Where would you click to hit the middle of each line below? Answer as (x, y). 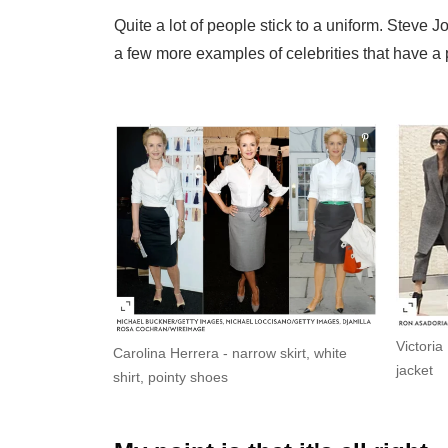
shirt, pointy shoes (170, 376)
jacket (415, 370)
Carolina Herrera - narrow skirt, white (230, 352)
